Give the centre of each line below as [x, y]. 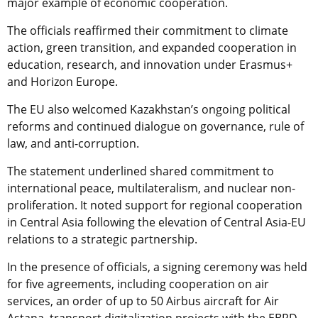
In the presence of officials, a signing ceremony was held [157, 267]
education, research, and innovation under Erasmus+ [150, 64]
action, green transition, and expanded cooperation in [152, 47]
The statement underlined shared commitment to [141, 171]
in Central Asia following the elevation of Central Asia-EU [157, 222]
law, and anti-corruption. [73, 143]
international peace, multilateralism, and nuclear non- [151, 188]
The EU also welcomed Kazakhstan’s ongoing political [149, 109]
